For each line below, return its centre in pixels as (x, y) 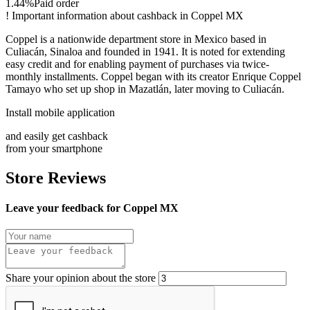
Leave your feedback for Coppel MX (92, 208)
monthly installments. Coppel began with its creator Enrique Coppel (153, 76)
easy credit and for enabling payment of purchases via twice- (137, 64)
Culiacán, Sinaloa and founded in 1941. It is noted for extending (145, 51)
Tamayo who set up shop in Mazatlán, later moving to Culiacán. (145, 89)
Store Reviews (56, 177)
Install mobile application (60, 112)
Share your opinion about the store (81, 278)
